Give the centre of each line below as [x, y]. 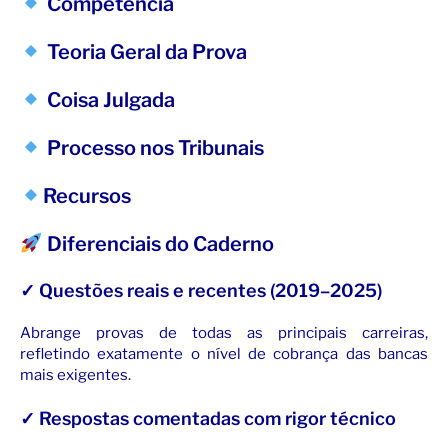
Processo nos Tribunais [153, 148]
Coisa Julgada [108, 100]
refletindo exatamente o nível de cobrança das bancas [224, 354]
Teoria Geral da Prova [144, 52]
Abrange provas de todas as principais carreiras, [224, 333]
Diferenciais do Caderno [158, 244]
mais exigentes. [75, 375]
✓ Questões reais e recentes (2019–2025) [201, 291]
